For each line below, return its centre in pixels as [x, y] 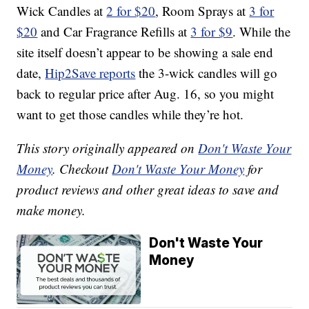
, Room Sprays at [202, 11]
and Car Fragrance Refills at [114, 32]
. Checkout [82, 169]
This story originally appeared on [108, 148]
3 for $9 [212, 32]
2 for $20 [131, 11]
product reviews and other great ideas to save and [148, 190]
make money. [51, 210]
